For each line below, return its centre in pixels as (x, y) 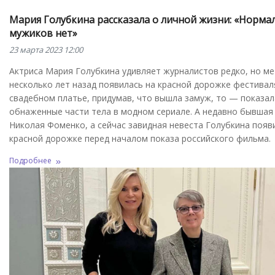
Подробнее (30, 161)
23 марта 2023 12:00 (46, 49)
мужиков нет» (43, 33)
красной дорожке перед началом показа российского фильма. (140, 138)
